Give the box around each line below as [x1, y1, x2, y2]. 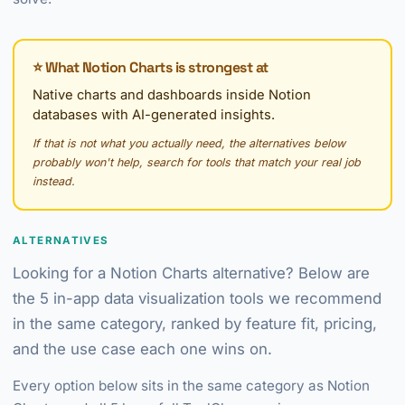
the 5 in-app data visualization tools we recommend [13, 289, 381, 307]
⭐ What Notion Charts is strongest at [33, 58, 268, 77]
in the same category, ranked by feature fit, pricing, [13, 315, 377, 333]
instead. [33, 174, 75, 188]
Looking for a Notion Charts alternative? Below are [13, 264, 370, 282]
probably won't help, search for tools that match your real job [33, 155, 361, 169]
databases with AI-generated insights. [33, 107, 275, 123]
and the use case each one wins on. [13, 340, 272, 358]
